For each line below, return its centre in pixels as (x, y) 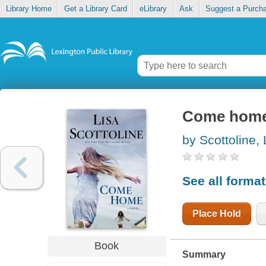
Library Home (28, 9)
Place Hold (216, 213)
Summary (204, 254)
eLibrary (153, 9)
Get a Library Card (95, 9)
